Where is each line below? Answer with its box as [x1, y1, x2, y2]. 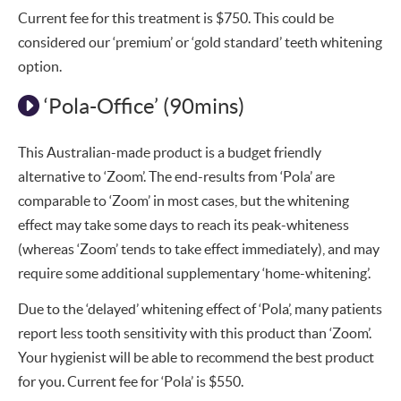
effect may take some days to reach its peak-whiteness [18, 216, 349, 233]
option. [18, 57, 62, 74]
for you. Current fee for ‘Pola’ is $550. [18, 372, 243, 389]
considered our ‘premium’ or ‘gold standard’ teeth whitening [18, 33, 382, 50]
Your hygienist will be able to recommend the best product [18, 348, 374, 365]
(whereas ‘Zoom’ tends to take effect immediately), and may [18, 240, 380, 257]
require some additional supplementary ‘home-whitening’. [18, 264, 371, 281]
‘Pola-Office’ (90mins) [39, 93, 244, 118]
